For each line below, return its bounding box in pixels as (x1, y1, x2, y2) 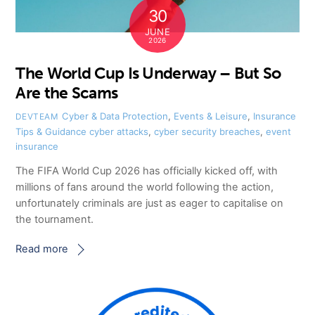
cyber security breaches (154, 126, 261, 138)
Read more (15, 243, 69, 256)
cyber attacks (89, 126, 149, 138)
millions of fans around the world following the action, (15, 181, 274, 194)
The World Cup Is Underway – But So (15, 63, 281, 83)
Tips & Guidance (15, 126, 87, 138)
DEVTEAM (15, 112, 59, 122)
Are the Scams (15, 82, 118, 103)
